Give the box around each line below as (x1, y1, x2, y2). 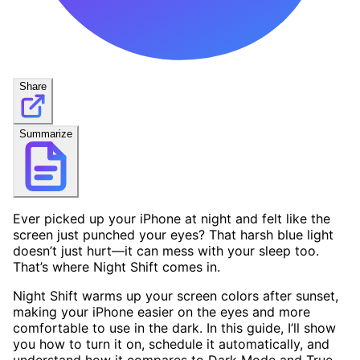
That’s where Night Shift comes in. (13, 258, 220, 275)
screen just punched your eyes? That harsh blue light (13, 226, 333, 243)
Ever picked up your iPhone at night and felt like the (13, 210, 330, 227)
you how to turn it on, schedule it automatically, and (13, 335, 329, 352)
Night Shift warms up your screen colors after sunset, (13, 287, 338, 304)
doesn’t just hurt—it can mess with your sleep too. (13, 242, 319, 259)
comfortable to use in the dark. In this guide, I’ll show (13, 319, 336, 336)
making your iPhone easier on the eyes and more (13, 303, 310, 320)
